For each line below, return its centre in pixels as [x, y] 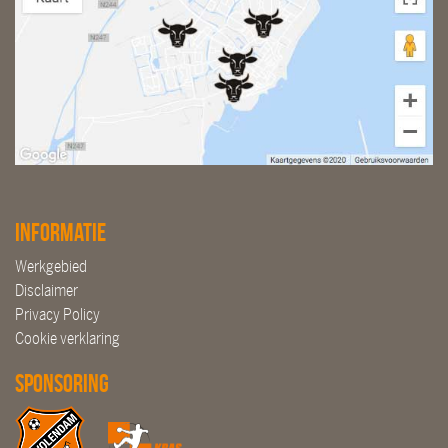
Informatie [60, 232]
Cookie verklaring [67, 338]
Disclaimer [46, 290]
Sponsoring [62, 383]
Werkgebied [51, 266]
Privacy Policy [57, 314]
